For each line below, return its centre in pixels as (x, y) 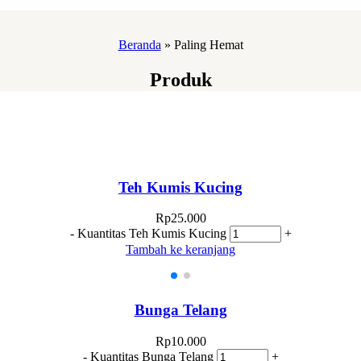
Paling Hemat (208, 44)
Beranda (139, 44)
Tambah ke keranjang (180, 250)
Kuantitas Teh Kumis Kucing (151, 234)
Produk (180, 79)
